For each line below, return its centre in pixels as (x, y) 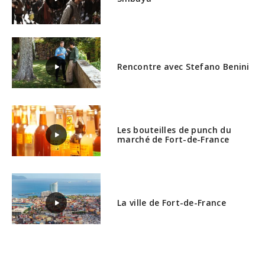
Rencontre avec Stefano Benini (183, 66)
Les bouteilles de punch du (174, 130)
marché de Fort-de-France (173, 139)
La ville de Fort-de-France (172, 202)
